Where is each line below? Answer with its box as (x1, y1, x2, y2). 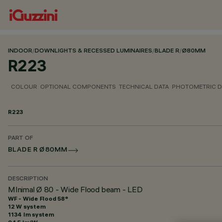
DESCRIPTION (8, 176, 48, 182)
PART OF (8, 135, 33, 142)
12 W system (8, 203, 46, 210)
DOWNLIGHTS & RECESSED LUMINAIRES (35, 48, 152, 55)
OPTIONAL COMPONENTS (40, 83, 116, 90)
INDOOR (8, 48, 32, 55)
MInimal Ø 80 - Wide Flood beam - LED (8, 184, 143, 194)
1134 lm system (8, 211, 54, 218)
